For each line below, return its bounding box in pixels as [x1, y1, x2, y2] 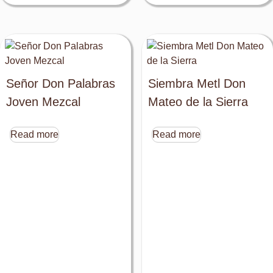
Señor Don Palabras [6, 76, 115, 90]
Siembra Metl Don [147, 76, 246, 90]
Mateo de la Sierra [147, 94, 248, 108]
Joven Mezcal [6, 94, 80, 108]
